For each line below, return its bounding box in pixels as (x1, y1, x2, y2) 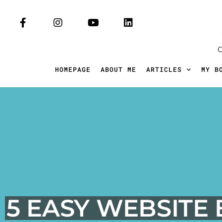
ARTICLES (146, 65, 182, 74)
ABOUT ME (100, 65, 136, 74)
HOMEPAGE (55, 65, 91, 74)
